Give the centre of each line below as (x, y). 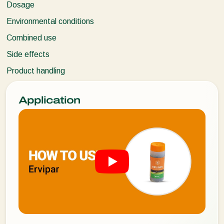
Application (49, 100)
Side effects (28, 54)
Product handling (36, 70)
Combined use (31, 37)
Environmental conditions (50, 21)
